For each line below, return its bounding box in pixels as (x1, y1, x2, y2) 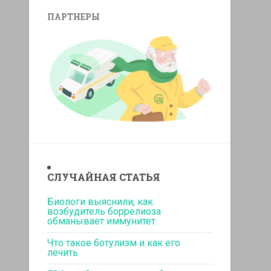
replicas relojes (47, 123, 108, 135)
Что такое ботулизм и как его (47, 237, 181, 249)
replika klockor (109, 123, 167, 135)
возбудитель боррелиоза (47, 205, 162, 217)
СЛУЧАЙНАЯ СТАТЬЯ (47, 170, 161, 183)
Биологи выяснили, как (47, 195, 154, 207)
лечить (47, 246, 79, 258)
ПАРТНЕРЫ (47, 11, 100, 23)
